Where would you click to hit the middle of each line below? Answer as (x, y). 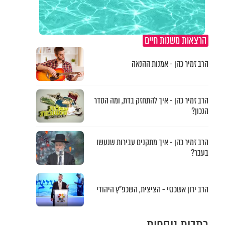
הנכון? (200, 111)
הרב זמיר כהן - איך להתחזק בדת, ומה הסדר (151, 100)
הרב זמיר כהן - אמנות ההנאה (170, 64)
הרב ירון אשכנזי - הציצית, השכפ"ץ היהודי (152, 190)
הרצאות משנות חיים (175, 40)
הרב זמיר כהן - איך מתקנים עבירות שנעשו (152, 143)
